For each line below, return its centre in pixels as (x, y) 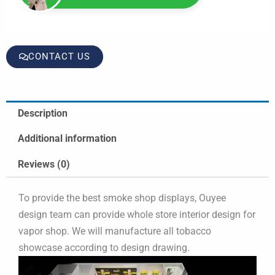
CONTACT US (59, 56)
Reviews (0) (44, 164)
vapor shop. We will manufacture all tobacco (115, 231)
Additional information (68, 139)
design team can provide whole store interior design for (137, 214)
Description (43, 113)
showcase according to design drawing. (104, 247)
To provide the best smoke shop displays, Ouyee (122, 198)
